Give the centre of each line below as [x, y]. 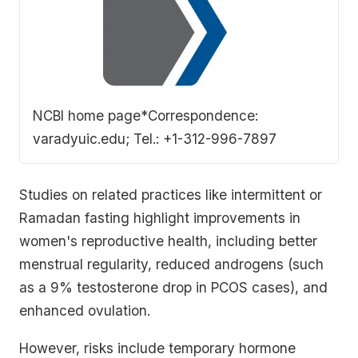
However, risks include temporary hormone [157, 348]
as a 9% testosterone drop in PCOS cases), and [173, 288]
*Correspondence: [199, 116]
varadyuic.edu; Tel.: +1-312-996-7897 [155, 139]
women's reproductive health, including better [168, 241]
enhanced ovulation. [85, 311]
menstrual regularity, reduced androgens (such [171, 265]
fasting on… [64, 27]
